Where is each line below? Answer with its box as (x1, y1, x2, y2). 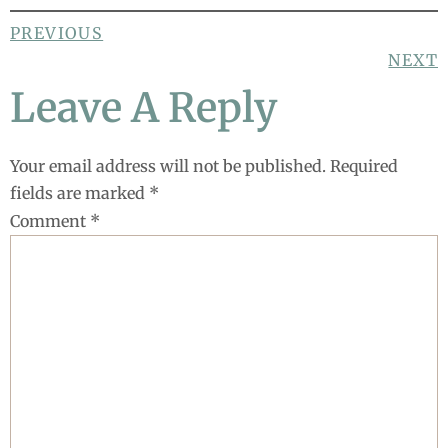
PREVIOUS (10, 23, 104, 44)
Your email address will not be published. (10, 156, 326, 177)
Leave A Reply (10, 83, 277, 134)
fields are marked (10, 183, 149, 204)
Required (330, 156, 398, 177)
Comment (10, 211, 90, 232)
